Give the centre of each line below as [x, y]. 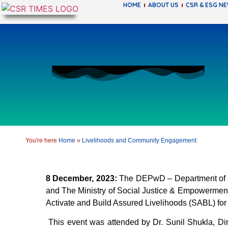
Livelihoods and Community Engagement [139, 140]
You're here [41, 140]
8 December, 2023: [83, 179]
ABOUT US [163, 5]
